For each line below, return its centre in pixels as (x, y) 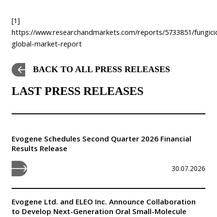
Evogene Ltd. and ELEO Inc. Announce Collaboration (104, 201)
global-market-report (47, 43)
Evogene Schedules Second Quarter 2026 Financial (101, 138)
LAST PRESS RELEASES (77, 91)
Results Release (39, 148)
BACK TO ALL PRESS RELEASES (101, 70)
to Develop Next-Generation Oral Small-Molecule (99, 211)
